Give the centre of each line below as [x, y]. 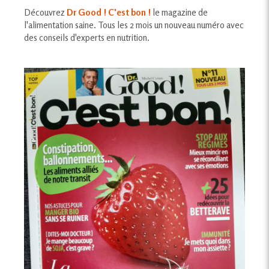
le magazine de [179, 13]
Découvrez [45, 13]
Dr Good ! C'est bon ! [109, 13]
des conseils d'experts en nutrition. [87, 38]
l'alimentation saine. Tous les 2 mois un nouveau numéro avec [134, 25]
